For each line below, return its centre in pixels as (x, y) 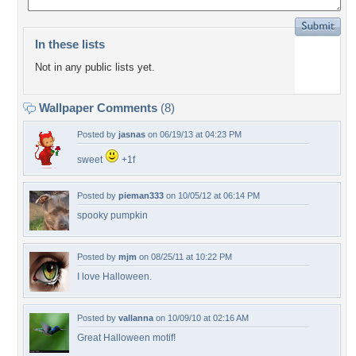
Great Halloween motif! (126, 338)
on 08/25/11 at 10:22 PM (184, 257)
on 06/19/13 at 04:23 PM (193, 134)
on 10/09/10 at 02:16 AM (201, 318)
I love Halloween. (114, 277)
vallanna (136, 318)
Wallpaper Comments (98, 108)
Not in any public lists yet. (95, 68)
